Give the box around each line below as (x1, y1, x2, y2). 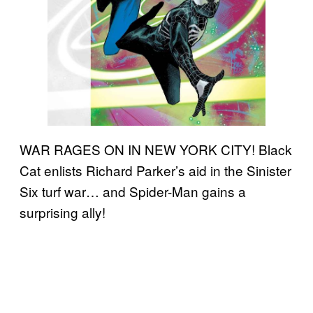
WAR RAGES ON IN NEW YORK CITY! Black (20, 140, 292, 159)
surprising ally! (20, 203, 105, 222)
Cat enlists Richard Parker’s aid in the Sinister (20, 161, 291, 180)
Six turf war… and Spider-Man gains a (20, 182, 246, 201)
